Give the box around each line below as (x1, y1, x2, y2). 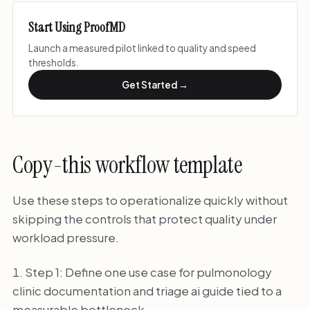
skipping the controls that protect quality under (12, 211, 277, 227)
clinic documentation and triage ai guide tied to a (12, 282, 282, 298)
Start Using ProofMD (28, 19, 126, 37)
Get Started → (122, 79, 188, 91)
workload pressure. (12, 230, 119, 246)
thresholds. (28, 56, 80, 69)
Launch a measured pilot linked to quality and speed (28, 42, 257, 54)
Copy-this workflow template (12, 150, 242, 181)
